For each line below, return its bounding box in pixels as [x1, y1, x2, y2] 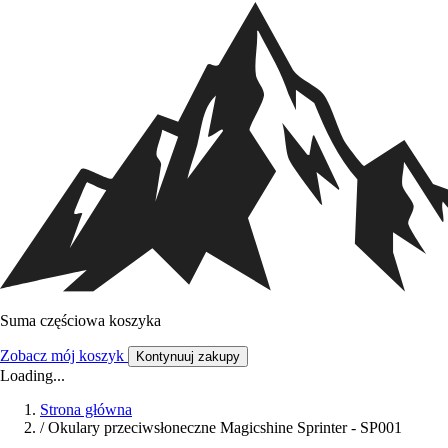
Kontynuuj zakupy [136, 349, 240, 365]
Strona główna [40, 401, 132, 419]
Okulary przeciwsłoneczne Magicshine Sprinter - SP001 [48, 419, 402, 437]
